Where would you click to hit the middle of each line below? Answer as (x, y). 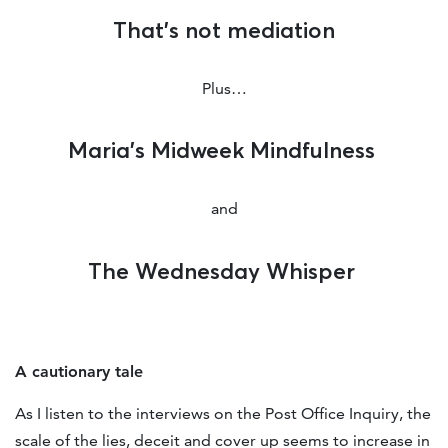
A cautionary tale (79, 372)
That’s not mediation (224, 29)
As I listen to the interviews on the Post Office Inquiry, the (223, 414)
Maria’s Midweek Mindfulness (224, 150)
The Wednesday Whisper (224, 271)
